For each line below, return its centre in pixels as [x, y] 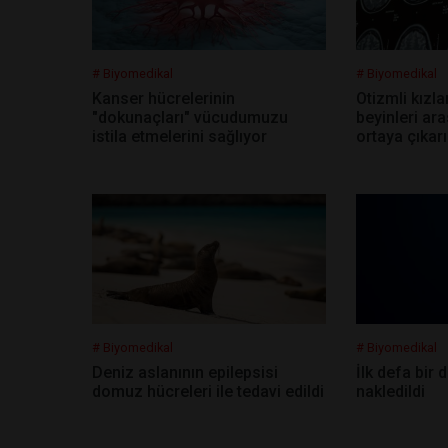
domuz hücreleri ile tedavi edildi [208, 391]
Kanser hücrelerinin [163, 98]
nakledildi [391, 391]
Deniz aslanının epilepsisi [185, 372]
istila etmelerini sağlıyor [179, 136]
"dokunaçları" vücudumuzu [190, 117]
